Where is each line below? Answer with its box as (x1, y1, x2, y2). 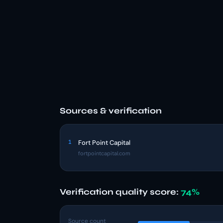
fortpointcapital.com (78, 150, 130, 157)
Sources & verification (60, 106, 162, 116)
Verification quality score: (60, 187, 181, 197)
